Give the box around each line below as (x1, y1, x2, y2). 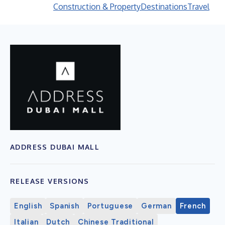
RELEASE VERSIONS (10, 176, 89, 185)
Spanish (50, 201, 79, 210)
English (14, 201, 42, 210)
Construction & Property (53, 2, 141, 12)
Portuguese (87, 201, 133, 210)
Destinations (141, 2, 187, 12)
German (141, 201, 172, 210)
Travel (187, 2, 209, 12)
